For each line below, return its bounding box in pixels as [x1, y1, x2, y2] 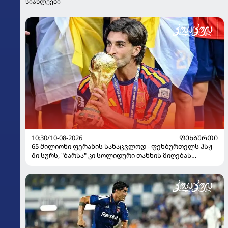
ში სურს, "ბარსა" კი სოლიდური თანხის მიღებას [32, 151, 191, 160]
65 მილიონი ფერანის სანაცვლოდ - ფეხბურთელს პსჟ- [32, 141, 214, 151]
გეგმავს [32, 160, 60, 169]
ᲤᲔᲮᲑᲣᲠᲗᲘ [179, 133, 218, 143]
